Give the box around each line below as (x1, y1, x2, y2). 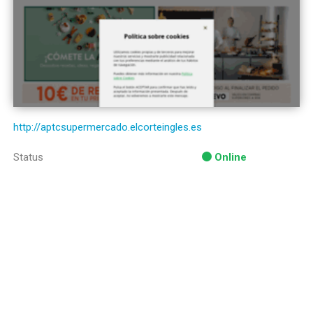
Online (214, 151, 247, 163)
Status (13, 151, 43, 163)
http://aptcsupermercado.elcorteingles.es (13, 121, 202, 133)
